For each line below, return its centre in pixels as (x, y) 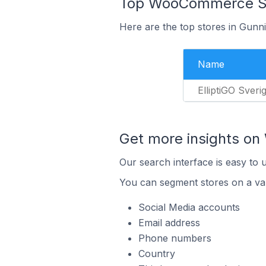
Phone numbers (175, 238)
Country (156, 254)
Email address (169, 223)
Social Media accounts (189, 207)
